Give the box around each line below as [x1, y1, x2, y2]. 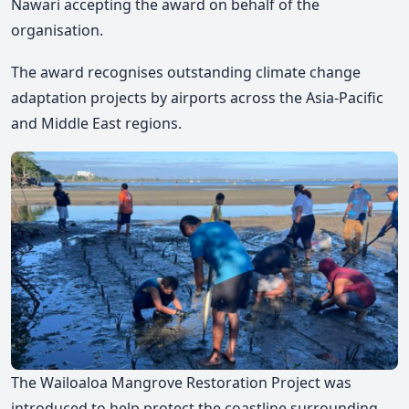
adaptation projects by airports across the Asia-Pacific [11, 87, 383, 108]
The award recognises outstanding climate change [11, 61, 361, 82]
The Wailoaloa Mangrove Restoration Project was [11, 372, 351, 393]
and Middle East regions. [11, 112, 182, 133]
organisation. [11, 20, 103, 41]
